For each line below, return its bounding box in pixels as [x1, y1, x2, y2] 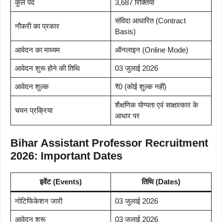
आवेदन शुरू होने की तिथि [14, 64, 80, 73]
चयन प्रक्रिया [14, 106, 53, 115]
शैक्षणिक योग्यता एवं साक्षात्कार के [114, 101, 198, 110]
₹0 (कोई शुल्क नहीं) [114, 82, 166, 91]
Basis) [114, 27, 136, 36]
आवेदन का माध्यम [14, 46, 60, 55]
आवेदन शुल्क [14, 82, 49, 91]
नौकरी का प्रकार [14, 22, 59, 31]
